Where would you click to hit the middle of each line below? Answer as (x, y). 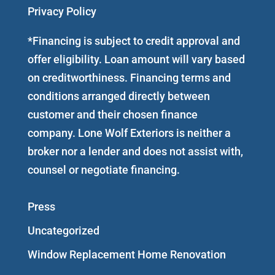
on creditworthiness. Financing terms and (129, 78)
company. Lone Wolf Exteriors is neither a (129, 133)
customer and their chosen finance (112, 115)
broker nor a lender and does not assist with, (135, 152)
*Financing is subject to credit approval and (134, 41)
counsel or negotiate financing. (103, 170)
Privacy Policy (62, 12)
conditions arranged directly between (118, 96)
